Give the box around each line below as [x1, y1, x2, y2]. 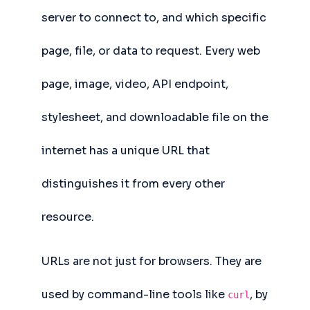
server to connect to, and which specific [42, 10, 266, 25]
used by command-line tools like [42, 287, 228, 302]
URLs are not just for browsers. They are [42, 254, 262, 268]
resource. [42, 210, 94, 224]
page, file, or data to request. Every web [42, 44, 260, 58]
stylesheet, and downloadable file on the [42, 110, 268, 125]
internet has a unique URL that [42, 143, 210, 158]
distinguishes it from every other [42, 176, 225, 191]
